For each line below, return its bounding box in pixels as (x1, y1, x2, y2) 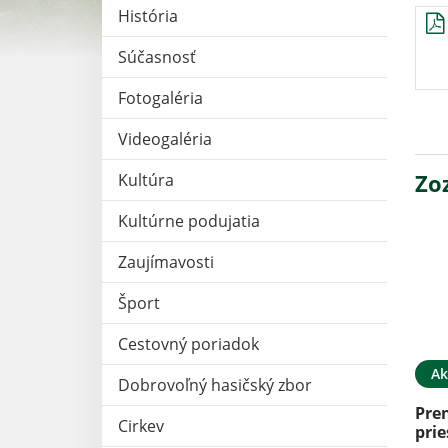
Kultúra (118, 169, 174, 192)
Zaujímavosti (118, 251, 214, 274)
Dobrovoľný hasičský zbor (118, 374, 312, 397)
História (118, 5, 178, 28)
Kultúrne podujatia (118, 210, 260, 233)
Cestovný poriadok (118, 333, 259, 356)
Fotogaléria (118, 87, 203, 110)
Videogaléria (118, 128, 212, 151)
